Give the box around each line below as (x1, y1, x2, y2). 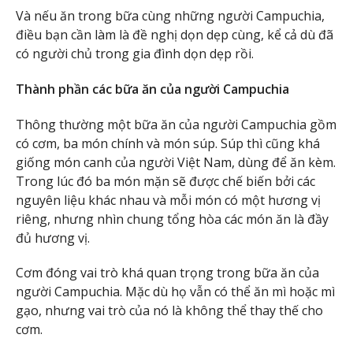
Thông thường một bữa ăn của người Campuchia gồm (16, 115, 336, 133)
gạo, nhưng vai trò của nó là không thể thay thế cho (16, 302, 323, 320)
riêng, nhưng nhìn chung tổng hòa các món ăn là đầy (16, 210, 329, 228)
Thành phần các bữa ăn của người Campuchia (16, 80, 289, 98)
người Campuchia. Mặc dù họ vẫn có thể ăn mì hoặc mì (16, 283, 335, 301)
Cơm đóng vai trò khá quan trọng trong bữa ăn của (16, 264, 319, 282)
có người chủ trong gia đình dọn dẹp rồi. (16, 45, 254, 63)
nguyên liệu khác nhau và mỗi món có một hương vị (16, 191, 321, 209)
